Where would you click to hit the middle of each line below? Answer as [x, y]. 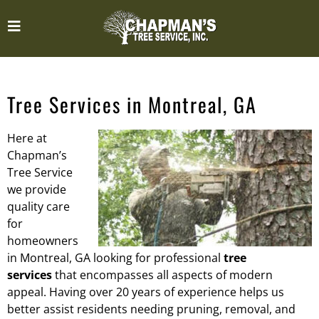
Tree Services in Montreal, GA [132, 104]
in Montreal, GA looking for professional [115, 258]
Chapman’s [37, 155]
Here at [27, 138]
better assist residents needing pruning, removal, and [151, 309]
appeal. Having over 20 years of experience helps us [146, 292]
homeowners [43, 241]
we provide [37, 189]
